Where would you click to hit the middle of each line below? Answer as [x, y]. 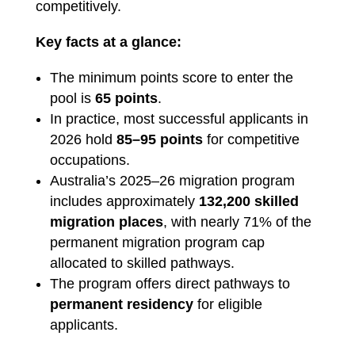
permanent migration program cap [157, 242]
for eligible [227, 304]
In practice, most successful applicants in [179, 119]
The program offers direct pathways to [170, 284]
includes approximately [124, 201]
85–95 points [159, 139]
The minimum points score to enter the [171, 78]
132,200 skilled [248, 201]
